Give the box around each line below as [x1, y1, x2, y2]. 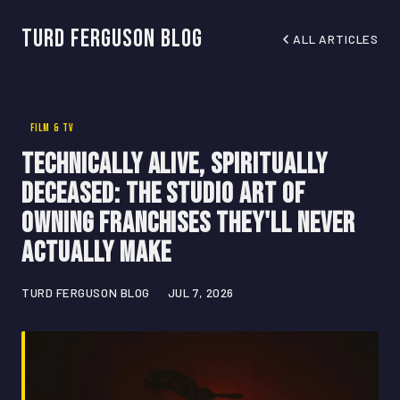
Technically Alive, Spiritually [21, 147, 328, 183]
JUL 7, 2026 [167, 285, 234, 301]
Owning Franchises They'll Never [21, 206, 355, 242]
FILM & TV [29, 121, 75, 135]
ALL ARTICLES [293, 31, 379, 46]
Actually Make [21, 236, 171, 271]
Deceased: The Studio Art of [21, 177, 305, 212]
